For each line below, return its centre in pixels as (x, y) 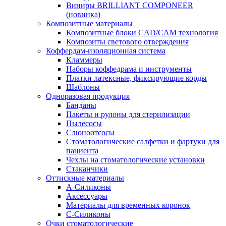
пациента (82, 151)
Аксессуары (87, 196)
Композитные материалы (89, 23)
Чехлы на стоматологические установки (135, 160)
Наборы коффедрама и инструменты (129, 69)
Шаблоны (83, 87)
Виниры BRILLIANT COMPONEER (130, 5)
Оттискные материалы (85, 178)
